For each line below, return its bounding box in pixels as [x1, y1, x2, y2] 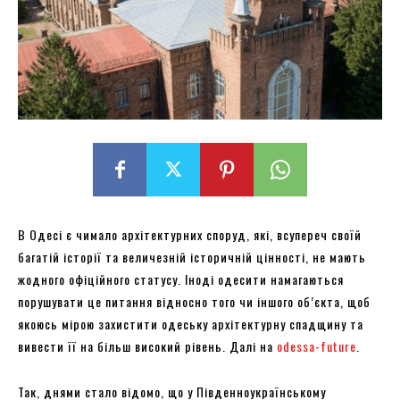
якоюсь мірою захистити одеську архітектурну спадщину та [18, 313, 363, 333]
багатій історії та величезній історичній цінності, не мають [18, 246, 366, 266]
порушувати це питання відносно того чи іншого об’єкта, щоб [18, 291, 371, 311]
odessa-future [277, 336, 356, 355]
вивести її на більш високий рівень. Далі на [18, 336, 277, 355]
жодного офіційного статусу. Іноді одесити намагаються [18, 269, 344, 288]
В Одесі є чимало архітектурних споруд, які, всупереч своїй [18, 224, 362, 244]
